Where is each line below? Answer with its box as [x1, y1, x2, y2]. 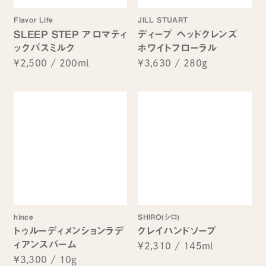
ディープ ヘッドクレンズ [138, 28, 248, 39]
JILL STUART [138, 15, 188, 23]
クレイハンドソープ [138, 226, 217, 236]
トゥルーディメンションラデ [14, 226, 125, 236]
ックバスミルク [14, 42, 75, 53]
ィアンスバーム [14, 239, 77, 250]
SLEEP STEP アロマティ [14, 28, 128, 39]
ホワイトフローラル [138, 42, 217, 53]
